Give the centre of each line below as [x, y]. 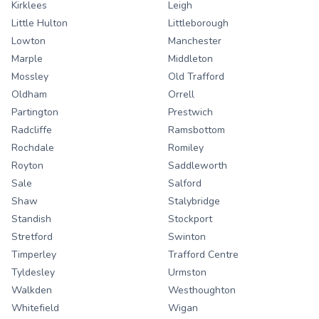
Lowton [28, 41]
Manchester [195, 41]
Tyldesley [33, 273]
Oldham [29, 95]
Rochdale [33, 148]
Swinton [187, 237]
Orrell [181, 95]
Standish [31, 219]
